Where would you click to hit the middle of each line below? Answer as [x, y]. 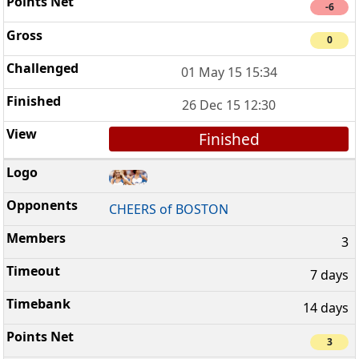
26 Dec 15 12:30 [229, 105]
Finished [229, 139]
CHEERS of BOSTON [169, 210]
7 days [329, 275]
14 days [326, 308]
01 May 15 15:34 [229, 72]
